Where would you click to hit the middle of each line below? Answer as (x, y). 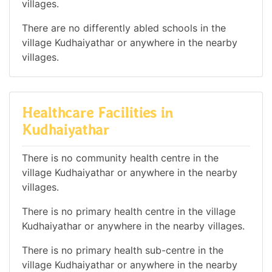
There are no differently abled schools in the (124, 28)
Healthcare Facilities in (97, 113)
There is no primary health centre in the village (129, 211)
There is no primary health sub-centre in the (123, 250)
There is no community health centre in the (120, 158)
